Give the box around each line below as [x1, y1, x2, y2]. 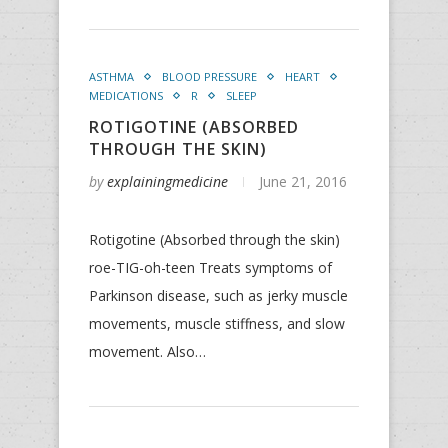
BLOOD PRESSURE [162, 69, 257, 84]
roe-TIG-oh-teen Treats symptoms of [89, 258, 332, 277]
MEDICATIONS [89, 88, 163, 103]
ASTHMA [89, 69, 134, 84]
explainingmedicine [107, 172, 228, 191]
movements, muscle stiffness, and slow [89, 314, 345, 333]
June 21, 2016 [259, 172, 347, 191]
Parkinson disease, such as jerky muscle [89, 286, 348, 305]
